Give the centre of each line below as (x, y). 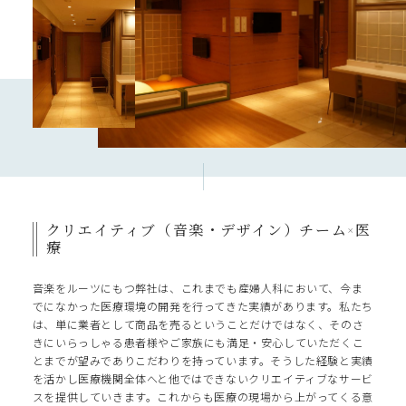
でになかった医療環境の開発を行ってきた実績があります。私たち (203, 307)
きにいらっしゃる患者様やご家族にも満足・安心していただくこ (198, 343)
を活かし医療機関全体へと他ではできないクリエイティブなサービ (203, 380)
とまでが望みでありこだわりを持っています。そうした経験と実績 (203, 362)
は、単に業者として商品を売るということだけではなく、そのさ (198, 325)
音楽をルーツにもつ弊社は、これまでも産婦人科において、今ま (198, 289)
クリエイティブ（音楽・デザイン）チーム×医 (208, 231)
